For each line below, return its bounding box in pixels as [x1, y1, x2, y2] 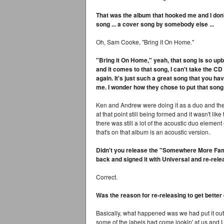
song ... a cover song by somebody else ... [96, 19, 214, 28]
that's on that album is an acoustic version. [96, 127, 210, 136]
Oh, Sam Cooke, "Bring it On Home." [96, 37, 194, 46]
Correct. [96, 172, 117, 181]
